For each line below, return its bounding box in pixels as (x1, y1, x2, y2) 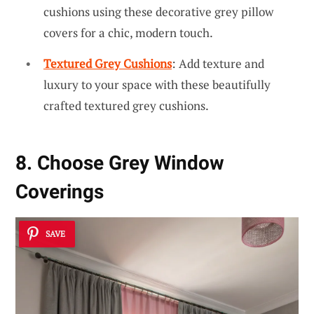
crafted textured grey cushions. (43, 97, 209, 114)
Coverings (15, 180, 104, 204)
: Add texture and (172, 55, 264, 71)
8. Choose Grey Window (15, 151, 224, 175)
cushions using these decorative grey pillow (43, 4, 273, 20)
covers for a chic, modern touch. (43, 25, 213, 41)
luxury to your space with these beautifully (43, 76, 271, 93)
